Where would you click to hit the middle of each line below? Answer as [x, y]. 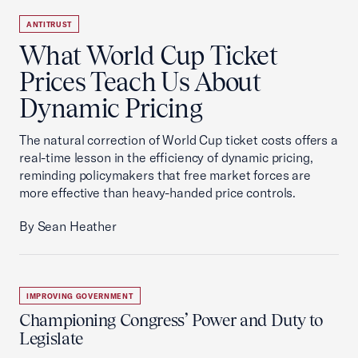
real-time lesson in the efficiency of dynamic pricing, [166, 157]
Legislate [51, 338]
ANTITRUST [50, 24]
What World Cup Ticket [148, 56]
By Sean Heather [68, 226]
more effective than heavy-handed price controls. [158, 193]
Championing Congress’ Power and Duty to [171, 320]
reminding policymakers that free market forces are [165, 175]
